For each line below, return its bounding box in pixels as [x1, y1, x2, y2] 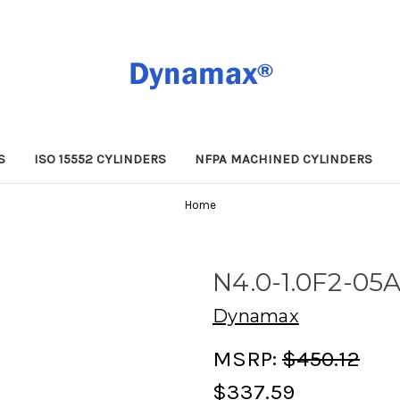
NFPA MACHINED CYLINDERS [195, 150, 373, 167]
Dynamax [212, 304, 299, 327]
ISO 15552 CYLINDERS [34, 150, 167, 167]
